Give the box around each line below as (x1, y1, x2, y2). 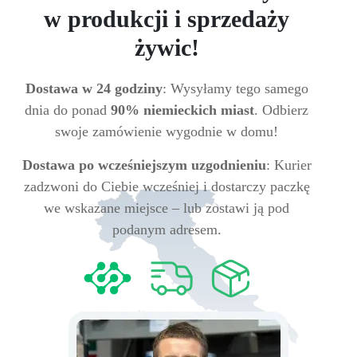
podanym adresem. (112, 222, 222, 237)
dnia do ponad (25, 102, 111, 118)
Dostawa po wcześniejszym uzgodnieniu (22, 157, 266, 173)
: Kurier (265, 157, 312, 173)
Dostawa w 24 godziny (25, 80, 163, 96)
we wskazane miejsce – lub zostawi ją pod (44, 200, 289, 216)
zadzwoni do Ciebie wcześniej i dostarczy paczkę (23, 178, 310, 194)
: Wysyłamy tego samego (162, 80, 308, 96)
